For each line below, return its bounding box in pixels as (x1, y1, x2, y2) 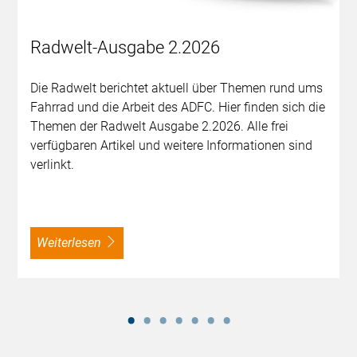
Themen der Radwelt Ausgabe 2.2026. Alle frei (30, 119, 289, 135)
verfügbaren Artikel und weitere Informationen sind (30, 138, 313, 154)
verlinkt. (30, 157, 75, 173)
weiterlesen (48, 235, 102, 251)
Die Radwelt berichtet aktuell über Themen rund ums (30, 80, 324, 96)
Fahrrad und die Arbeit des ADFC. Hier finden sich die (30, 100, 326, 116)
